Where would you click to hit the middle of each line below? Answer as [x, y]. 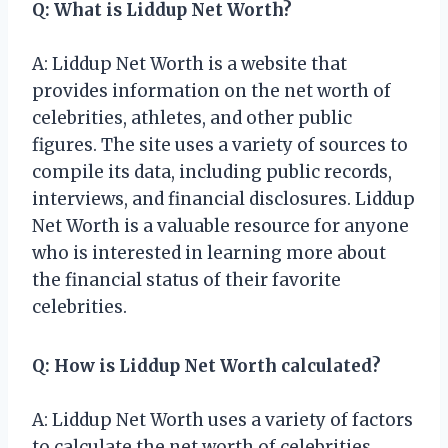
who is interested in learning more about [209, 252]
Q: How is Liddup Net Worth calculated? [206, 365]
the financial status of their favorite [186, 279]
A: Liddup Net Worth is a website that [189, 63]
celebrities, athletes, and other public [192, 117]
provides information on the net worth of [211, 90]
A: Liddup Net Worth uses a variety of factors [222, 419]
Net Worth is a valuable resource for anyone [220, 225]
